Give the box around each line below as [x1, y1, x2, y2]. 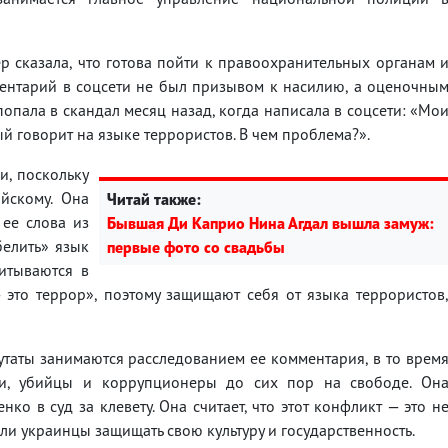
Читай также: [107, 188, 201, 209]
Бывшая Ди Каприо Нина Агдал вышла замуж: [107, 212, 434, 233]
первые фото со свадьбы [107, 236, 285, 257]
